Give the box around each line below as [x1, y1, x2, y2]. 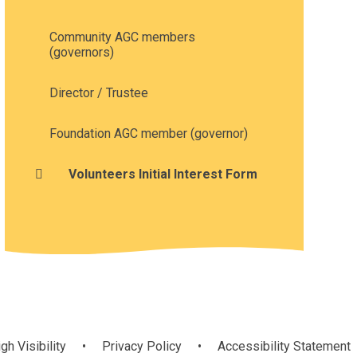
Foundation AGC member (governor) [49, 125, 248, 141]
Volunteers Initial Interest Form [68, 166, 257, 182]
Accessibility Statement [218, 338, 351, 354]
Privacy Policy [102, 338, 182, 354]
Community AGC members [49, 29, 195, 45]
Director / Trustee [49, 84, 148, 100]
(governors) [49, 44, 114, 60]
